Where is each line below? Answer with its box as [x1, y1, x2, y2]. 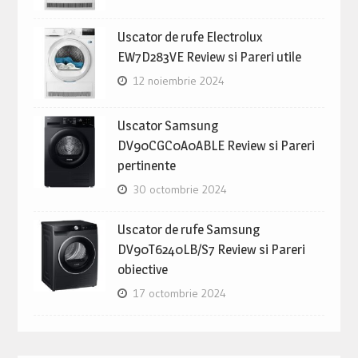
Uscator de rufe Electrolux [117, 29, 262, 46]
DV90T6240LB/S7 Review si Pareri [117, 241, 305, 258]
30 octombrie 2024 [133, 182, 227, 197]
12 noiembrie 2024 [133, 74, 225, 89]
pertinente [117, 157, 176, 174]
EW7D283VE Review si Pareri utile [117, 49, 301, 66]
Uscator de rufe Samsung [117, 221, 260, 238]
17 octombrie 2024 [133, 286, 226, 301]
